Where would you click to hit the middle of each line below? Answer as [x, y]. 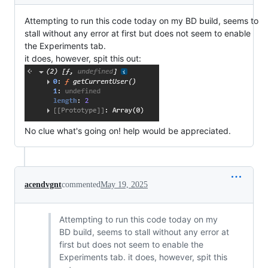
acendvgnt [43, 184]
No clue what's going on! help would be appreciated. [128, 130]
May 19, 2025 [124, 184]
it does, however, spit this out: [83, 58]
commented [81, 184]
